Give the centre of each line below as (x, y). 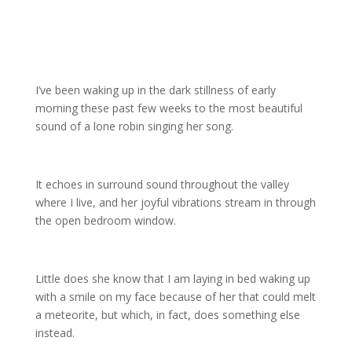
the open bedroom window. (105, 220)
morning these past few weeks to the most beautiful (169, 108)
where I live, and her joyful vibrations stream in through (175, 202)
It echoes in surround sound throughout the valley (162, 184)
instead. (55, 333)
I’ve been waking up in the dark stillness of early (155, 90)
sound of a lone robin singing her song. (134, 126)
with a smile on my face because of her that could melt (175, 297)
